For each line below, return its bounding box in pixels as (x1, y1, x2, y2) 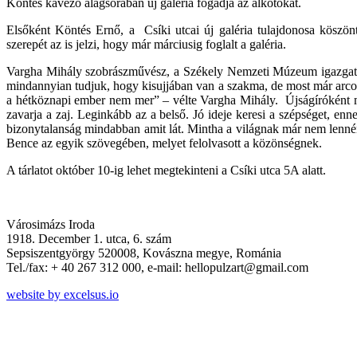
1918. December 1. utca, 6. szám (6, 232, 171, 246)
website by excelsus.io (6, 288, 119, 302)
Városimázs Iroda (6, 218, 95, 232)
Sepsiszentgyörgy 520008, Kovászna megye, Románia (6, 246, 281, 261)
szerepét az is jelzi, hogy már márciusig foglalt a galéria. (6, 37, 286, 52)
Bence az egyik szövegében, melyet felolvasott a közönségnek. (6, 136, 322, 151)
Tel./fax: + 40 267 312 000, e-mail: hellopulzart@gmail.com (6, 261, 308, 275)
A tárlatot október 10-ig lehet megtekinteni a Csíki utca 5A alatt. (6, 163, 326, 178)
